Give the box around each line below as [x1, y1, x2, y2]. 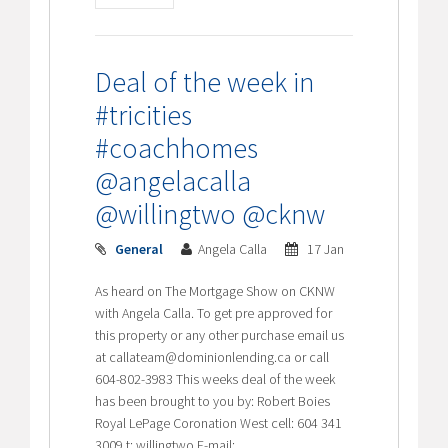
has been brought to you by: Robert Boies [95, 391, 331, 410]
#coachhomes [95, 129, 259, 166]
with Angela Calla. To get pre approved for [95, 303, 333, 322]
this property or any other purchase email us [95, 325, 345, 344]
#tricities [95, 96, 193, 133]
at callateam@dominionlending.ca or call [95, 347, 330, 366]
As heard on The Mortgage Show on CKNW [95, 281, 336, 300]
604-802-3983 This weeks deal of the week [95, 369, 336, 388]
